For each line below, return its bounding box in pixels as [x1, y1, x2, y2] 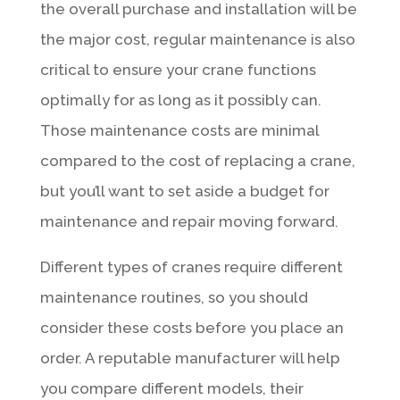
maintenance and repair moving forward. [39, 212, 338, 230]
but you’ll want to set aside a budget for [39, 181, 329, 200]
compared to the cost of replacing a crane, [39, 151, 355, 170]
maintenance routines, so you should [39, 287, 308, 306]
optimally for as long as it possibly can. [39, 90, 321, 109]
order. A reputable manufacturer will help [39, 348, 340, 367]
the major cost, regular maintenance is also [39, 29, 355, 48]
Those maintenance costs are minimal [39, 121, 319, 139]
